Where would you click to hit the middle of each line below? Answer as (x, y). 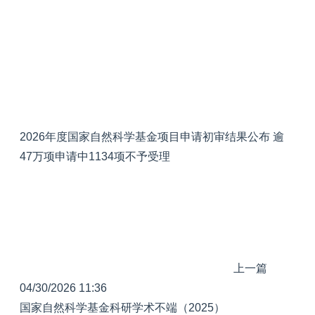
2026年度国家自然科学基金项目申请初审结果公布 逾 (152, 136)
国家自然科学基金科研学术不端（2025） (122, 307)
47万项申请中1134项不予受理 (95, 156)
